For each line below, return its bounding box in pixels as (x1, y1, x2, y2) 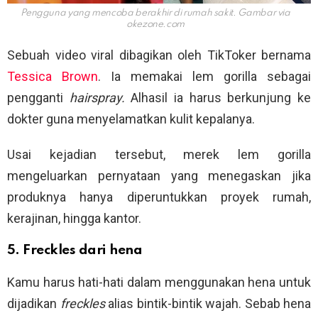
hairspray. (69, 90, 131, 106)
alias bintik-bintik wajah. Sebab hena (108, 296, 311, 312)
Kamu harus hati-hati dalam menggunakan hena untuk (7, 275, 311, 290)
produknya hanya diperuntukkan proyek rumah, (7, 190, 311, 205)
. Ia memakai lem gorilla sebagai (98, 69, 311, 84)
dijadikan (7, 296, 60, 312)
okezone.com (126, 20, 185, 30)
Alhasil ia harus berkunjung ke (131, 90, 312, 106)
